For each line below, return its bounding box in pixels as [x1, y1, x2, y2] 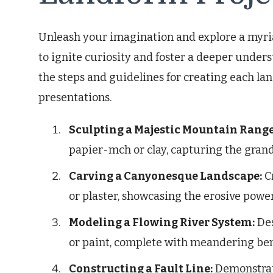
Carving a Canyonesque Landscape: [69, 169, 262, 183]
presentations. [38, 91, 112, 105]
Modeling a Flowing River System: [69, 216, 255, 230]
